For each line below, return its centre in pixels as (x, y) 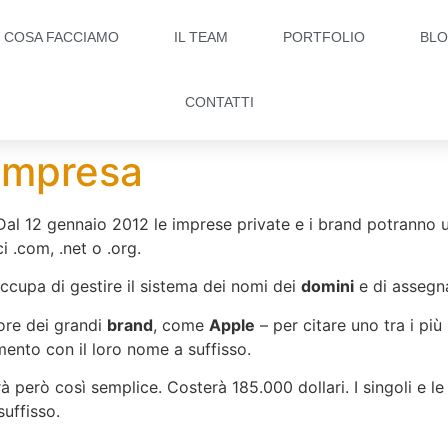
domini (327, 286)
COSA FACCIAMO (61, 37)
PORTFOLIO (324, 37)
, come (181, 324)
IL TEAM (201, 37)
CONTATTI (219, 102)
